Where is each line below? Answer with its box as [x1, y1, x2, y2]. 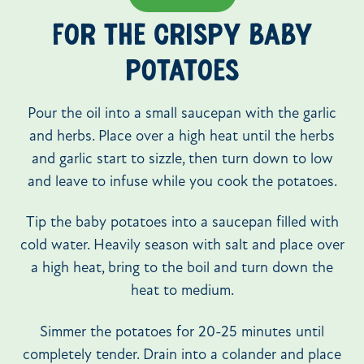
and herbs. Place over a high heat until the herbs [29, 129, 335, 145]
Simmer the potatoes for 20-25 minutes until [40, 324, 324, 340]
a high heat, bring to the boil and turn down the [31, 261, 333, 277]
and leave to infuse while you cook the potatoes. [27, 175, 337, 191]
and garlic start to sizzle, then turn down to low [31, 152, 333, 168]
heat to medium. [130, 284, 234, 300]
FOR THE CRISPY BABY [52, 22, 312, 53]
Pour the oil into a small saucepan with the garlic [28, 106, 336, 123]
